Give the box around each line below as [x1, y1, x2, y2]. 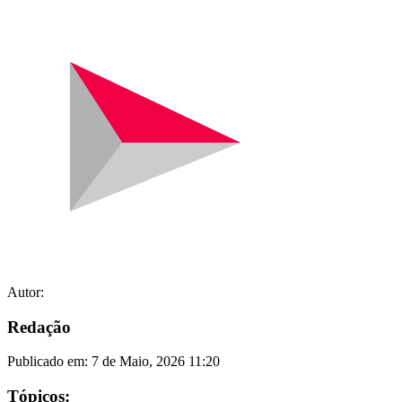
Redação [7, 317, 71, 336]
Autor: [7, 284, 44, 300]
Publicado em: [7, 354, 92, 370]
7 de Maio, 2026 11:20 [92, 354, 220, 370]
